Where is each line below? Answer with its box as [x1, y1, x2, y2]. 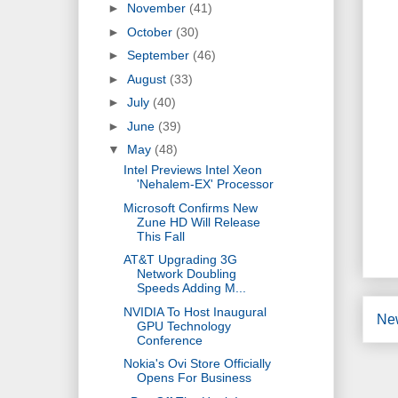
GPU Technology [136, 318, 231, 333]
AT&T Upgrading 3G [123, 252, 237, 267]
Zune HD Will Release [136, 214, 260, 229]
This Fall [136, 228, 185, 243]
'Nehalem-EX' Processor [136, 177, 274, 192]
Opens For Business [136, 370, 251, 386]
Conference [136, 332, 203, 347]
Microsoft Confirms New [123, 200, 258, 215]
